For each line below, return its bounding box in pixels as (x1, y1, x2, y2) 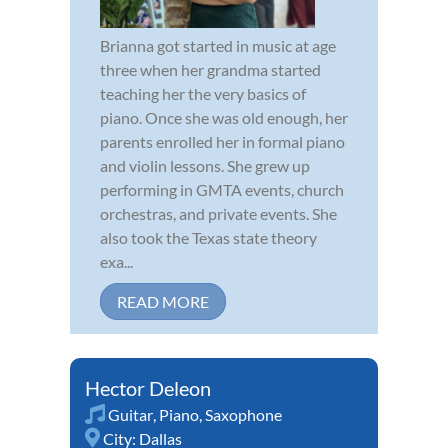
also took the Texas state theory (100, 227, 317, 247)
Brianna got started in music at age (100, 35, 336, 55)
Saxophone (205, 404, 282, 424)
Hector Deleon (85, 375, 211, 400)
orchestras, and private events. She (100, 203, 337, 223)
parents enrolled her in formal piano (100, 131, 345, 151)
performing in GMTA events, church (100, 179, 344, 199)
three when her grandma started (100, 59, 321, 79)
